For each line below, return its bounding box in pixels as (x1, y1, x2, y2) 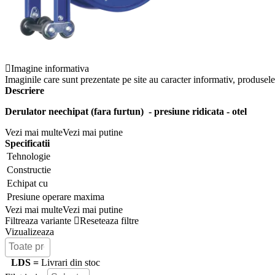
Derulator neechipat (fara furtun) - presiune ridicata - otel (5, 106, 247, 117)
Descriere (5, 85, 44, 96)
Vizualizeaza (5, 226, 54, 237)
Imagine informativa (11, 63, 89, 74)
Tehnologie (7, 150, 50, 161)
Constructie (7, 164, 51, 175)
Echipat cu (7, 177, 48, 188)
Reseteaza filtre (80, 215, 139, 226)
